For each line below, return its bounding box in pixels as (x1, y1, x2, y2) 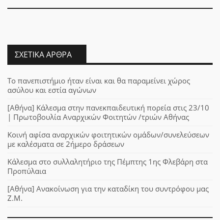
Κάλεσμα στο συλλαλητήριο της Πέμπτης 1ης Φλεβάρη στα (7, 157, 208, 167)
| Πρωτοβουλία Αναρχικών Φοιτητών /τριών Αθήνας (7, 112, 189, 122)
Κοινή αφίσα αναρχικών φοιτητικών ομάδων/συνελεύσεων (7, 130, 209, 140)
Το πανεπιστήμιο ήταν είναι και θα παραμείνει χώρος (7, 76, 190, 86)
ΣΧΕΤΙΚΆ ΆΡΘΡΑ (15, 49, 72, 60)
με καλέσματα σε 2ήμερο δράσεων (7, 139, 124, 149)
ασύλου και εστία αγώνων (7, 85, 96, 95)
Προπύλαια (7, 166, 46, 176)
